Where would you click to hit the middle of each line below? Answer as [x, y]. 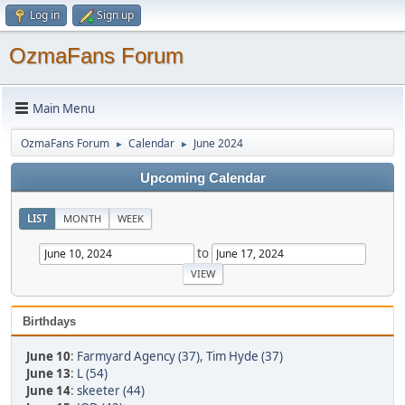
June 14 [48, 390]
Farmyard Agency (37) [138, 356]
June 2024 [218, 143]
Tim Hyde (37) [245, 356]
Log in [45, 15]
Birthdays [49, 321]
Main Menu [64, 108]
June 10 [48, 356]
